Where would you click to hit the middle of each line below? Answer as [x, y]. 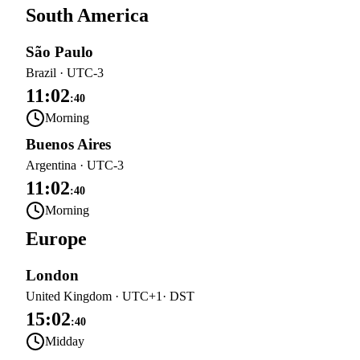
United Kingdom [69, 296]
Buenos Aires [68, 144]
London [52, 275]
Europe [56, 239]
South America [87, 15]
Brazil [41, 73]
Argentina [51, 165]
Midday [65, 341]
